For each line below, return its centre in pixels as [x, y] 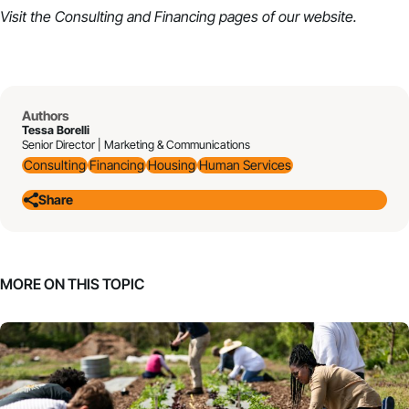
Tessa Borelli [56, 131]
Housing [172, 165]
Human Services [245, 165]
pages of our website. [286, 17]
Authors [46, 116]
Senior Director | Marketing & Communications [136, 145]
